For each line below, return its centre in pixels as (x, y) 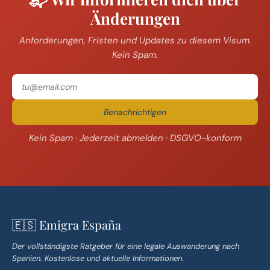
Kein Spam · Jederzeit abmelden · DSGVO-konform (135, 138)
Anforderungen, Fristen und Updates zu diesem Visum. (135, 40)
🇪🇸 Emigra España (67, 224)
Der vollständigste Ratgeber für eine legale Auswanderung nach (126, 246)
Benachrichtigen (135, 112)
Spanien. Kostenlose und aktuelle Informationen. (98, 258)
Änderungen (135, 18)
